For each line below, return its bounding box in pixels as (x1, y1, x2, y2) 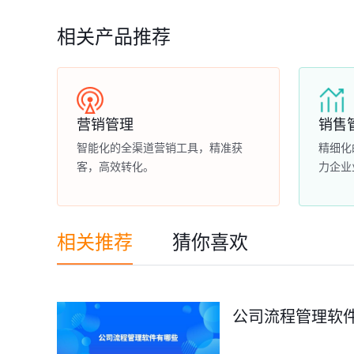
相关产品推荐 (57, 27, 171, 48)
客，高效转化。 (77, 160, 154, 173)
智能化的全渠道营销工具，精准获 (77, 141, 243, 154)
